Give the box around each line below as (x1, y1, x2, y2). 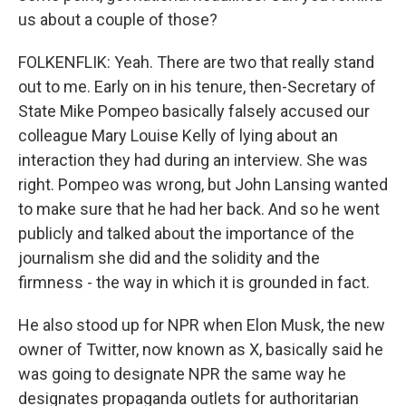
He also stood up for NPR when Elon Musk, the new (18, 315, 385, 334)
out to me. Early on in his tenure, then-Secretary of (18, 77, 376, 96)
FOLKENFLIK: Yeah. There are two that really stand (18, 53, 374, 72)
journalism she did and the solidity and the (18, 248, 320, 267)
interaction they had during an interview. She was (18, 150, 368, 169)
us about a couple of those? (18, 10, 217, 29)
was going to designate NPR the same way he (18, 364, 346, 383)
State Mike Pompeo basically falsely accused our (18, 101, 370, 121)
